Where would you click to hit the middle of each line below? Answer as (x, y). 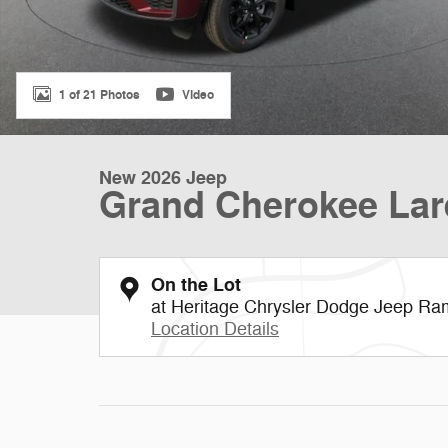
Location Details (215, 329)
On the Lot (196, 285)
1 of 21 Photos (99, 94)
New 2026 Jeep (163, 178)
